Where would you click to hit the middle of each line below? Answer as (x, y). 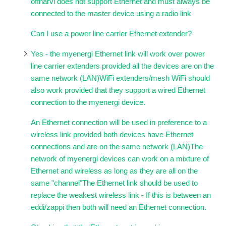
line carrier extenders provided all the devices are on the (122, 66)
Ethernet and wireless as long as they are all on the (114, 171)
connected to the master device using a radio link (111, 13)
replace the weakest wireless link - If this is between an (121, 195)
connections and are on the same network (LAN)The (117, 146)
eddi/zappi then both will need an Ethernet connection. (121, 207)
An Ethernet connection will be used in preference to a (119, 122)
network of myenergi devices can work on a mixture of (120, 158)
